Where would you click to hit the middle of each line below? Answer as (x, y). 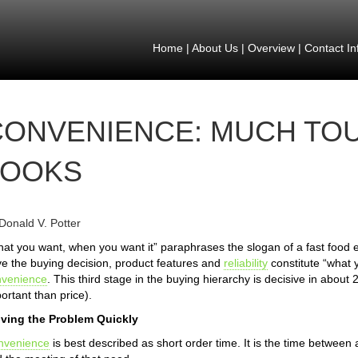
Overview (271, 48)
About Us (215, 48)
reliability (246, 263)
